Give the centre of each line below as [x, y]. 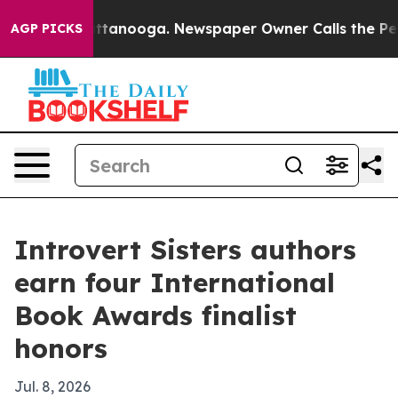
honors [61, 348]
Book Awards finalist [155, 315]
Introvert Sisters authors [185, 250]
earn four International [175, 283]
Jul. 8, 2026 [52, 386]
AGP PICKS [47, 28]
